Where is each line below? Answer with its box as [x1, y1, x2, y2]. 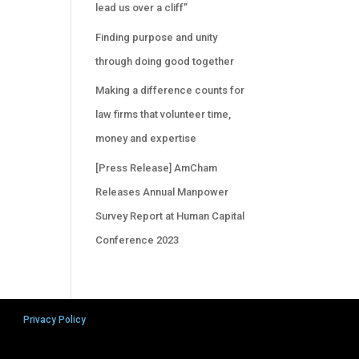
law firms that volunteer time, [95, 108, 232, 120]
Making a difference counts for [95, 84, 245, 96]
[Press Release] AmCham [95, 161, 218, 174]
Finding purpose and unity [95, 30, 218, 43]
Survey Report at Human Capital [95, 209, 245, 222]
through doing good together [95, 54, 235, 67]
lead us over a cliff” [95, 2, 188, 14]
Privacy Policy [23, 313, 87, 325]
